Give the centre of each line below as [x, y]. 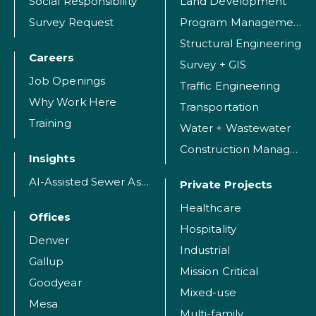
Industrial [205, 250]
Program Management [298, 22]
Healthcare [211, 208]
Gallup [47, 261]
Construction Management [294, 149]
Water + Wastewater [236, 128]
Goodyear [55, 282]
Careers [52, 57]
